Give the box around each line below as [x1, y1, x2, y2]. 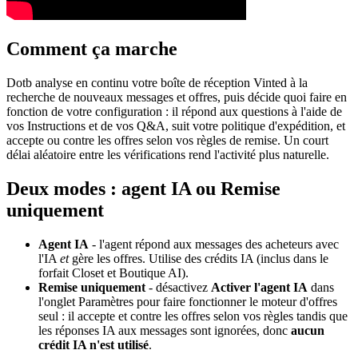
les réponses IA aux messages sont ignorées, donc [38, 324, 291, 338]
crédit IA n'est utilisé [38, 338, 149, 352]
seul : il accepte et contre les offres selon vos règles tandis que [38, 309, 348, 324]
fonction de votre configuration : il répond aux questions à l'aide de [6, 105, 342, 119]
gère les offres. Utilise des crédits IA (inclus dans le [69, 252, 328, 266]
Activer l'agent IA [211, 280, 308, 295]
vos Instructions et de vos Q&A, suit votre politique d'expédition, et [6, 119, 345, 133]
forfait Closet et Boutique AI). [38, 266, 189, 280]
